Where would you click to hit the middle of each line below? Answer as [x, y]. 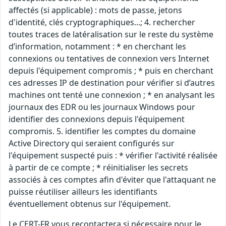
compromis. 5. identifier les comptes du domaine [102, 131]
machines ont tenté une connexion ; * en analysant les [112, 95]
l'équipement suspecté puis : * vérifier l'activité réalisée [113, 155]
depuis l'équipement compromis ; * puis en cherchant [111, 71]
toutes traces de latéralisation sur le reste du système [111, 34]
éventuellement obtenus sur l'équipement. [90, 204]
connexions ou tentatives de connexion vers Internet [109, 59]
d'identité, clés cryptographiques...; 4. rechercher [102, 22]
